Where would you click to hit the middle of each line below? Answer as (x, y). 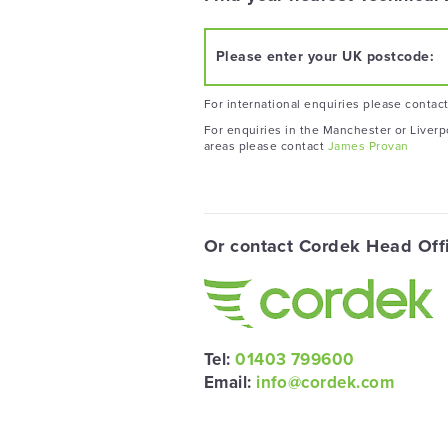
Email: (230, 383)
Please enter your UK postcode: (325, 57)
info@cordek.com (325, 383)
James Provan (368, 146)
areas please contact (265, 146)
